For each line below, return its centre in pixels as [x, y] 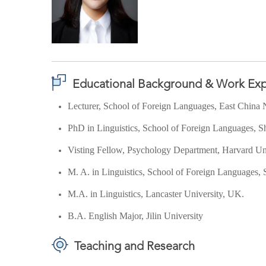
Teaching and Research [134, 247]
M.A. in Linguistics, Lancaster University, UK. [156, 194]
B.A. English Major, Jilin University [135, 216]
